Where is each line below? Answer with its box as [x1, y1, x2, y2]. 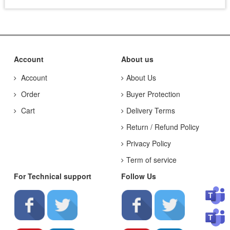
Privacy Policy [126, 138, 171, 148]
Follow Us [121, 171, 156, 181]
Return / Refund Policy [126, 122, 199, 132]
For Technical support [14, 171, 91, 181]
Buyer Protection [126, 89, 180, 99]
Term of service [126, 155, 177, 165]
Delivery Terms [126, 105, 175, 116]
